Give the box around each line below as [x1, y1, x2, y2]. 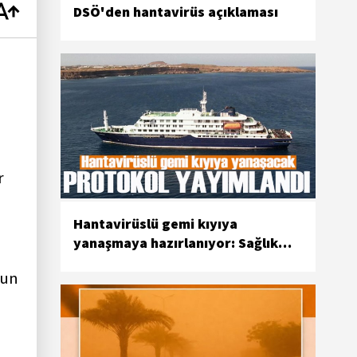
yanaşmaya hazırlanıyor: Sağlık [73, 233, 278, 253]
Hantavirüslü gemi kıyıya [73, 214, 237, 233]
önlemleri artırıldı [73, 253, 191, 272]
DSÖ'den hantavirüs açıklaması [73, 2, 278, 21]
